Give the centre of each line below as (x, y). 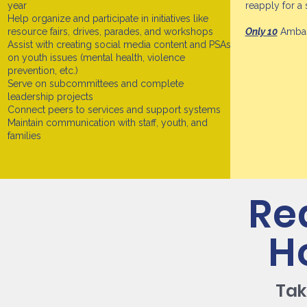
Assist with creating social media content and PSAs (119, 45)
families (24, 136)
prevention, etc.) (42, 71)
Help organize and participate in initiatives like (108, 19)
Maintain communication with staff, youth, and (107, 123)
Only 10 (261, 32)
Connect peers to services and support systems (114, 110)
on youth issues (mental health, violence (96, 58)
